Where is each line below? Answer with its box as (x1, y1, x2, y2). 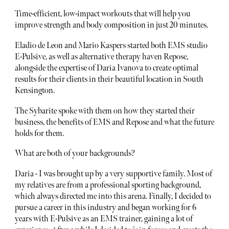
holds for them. (14, 128, 64, 139)
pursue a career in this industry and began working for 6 (14, 202, 196, 213)
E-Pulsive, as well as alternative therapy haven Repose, (14, 52, 188, 62)
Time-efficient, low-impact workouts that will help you (14, 9, 191, 19)
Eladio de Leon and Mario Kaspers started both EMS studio (14, 40, 208, 51)
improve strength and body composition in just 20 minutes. (14, 20, 208, 31)
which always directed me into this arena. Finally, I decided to (14, 191, 211, 201)
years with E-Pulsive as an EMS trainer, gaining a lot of (14, 214, 193, 224)
